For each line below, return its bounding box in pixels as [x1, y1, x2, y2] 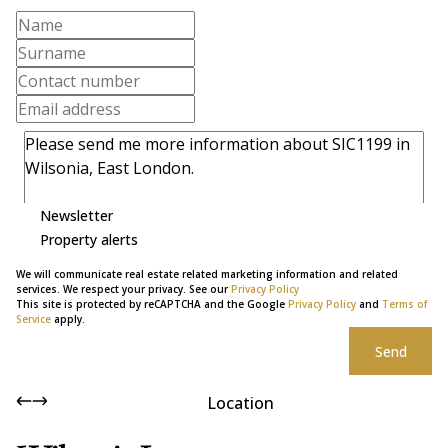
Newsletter [40, 205, 113, 225]
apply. [51, 312, 85, 326]
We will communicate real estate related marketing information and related [16, 267, 398, 281]
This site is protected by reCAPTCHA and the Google [16, 297, 288, 311]
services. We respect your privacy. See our [16, 282, 231, 296]
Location [206, 392, 274, 414]
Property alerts [40, 229, 138, 249]
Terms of [382, 297, 427, 311]
